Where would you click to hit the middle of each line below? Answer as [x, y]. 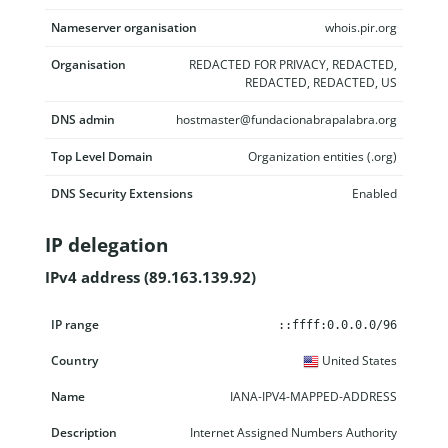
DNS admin [83, 119]
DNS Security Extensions [122, 193]
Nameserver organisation [124, 27]
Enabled [374, 193]
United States [358, 360]
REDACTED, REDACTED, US [321, 82]
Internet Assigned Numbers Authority [293, 432]
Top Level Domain [102, 156]
